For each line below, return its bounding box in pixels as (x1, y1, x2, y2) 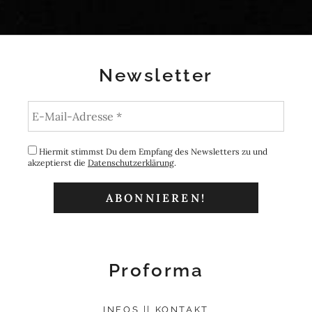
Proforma (108, 260, 204, 281)
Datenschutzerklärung (88, 157, 174, 169)
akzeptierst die (28, 157, 88, 169)
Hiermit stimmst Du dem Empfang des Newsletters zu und (37, 146, 267, 157)
